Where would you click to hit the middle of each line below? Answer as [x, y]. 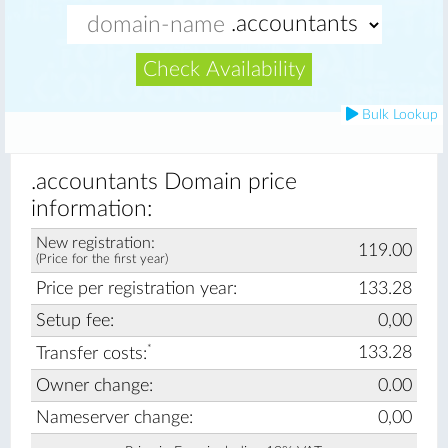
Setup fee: [75, 320]
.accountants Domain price [164, 182]
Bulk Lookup [398, 115]
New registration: [95, 243]
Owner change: [94, 385]
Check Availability [224, 69]
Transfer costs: [91, 353]
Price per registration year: [136, 288]
